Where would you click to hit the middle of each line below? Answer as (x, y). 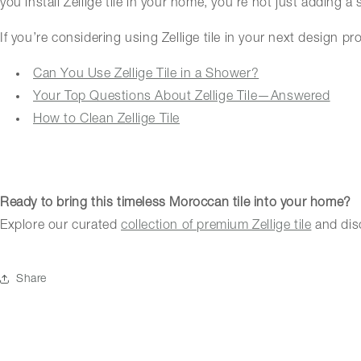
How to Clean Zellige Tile (106, 119)
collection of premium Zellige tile (216, 226)
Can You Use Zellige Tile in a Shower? (146, 74)
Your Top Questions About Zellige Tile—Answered (182, 96)
